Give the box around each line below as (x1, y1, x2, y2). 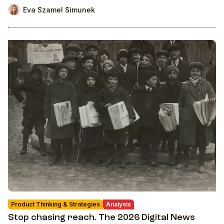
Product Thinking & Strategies (11, 200, 100, 208)
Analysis (106, 200, 131, 208)
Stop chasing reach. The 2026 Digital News (8, 212, 195, 222)
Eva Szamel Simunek (23, 5, 95, 14)
